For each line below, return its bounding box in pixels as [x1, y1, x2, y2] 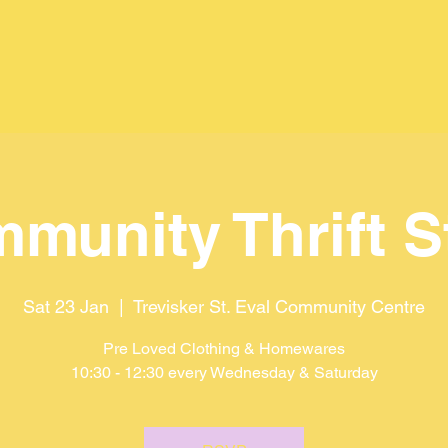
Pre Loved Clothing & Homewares [103, 339, 345, 358]
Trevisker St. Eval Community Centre [133, 296, 425, 317]
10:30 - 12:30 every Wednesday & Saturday [70, 363, 378, 382]
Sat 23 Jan [23, 296, 109, 317]
